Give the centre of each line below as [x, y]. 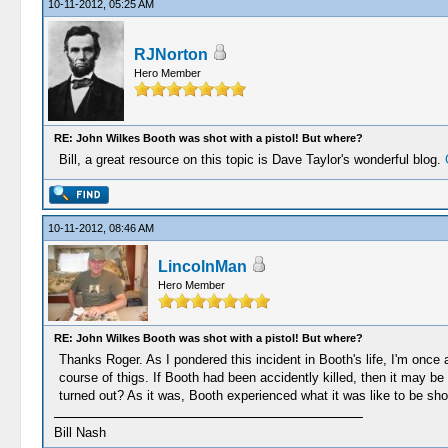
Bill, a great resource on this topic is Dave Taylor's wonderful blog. [251, 159]
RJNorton [170, 54]
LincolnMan [202, 266]
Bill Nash [79, 432]
